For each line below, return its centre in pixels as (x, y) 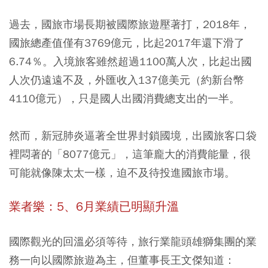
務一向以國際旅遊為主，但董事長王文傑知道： (122, 260)
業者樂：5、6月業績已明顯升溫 (94, 207)
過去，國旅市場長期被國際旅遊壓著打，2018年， (130, 24)
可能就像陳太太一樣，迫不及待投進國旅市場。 (122, 173)
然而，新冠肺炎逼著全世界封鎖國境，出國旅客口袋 (133, 135)
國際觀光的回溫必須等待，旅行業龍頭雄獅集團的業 (133, 241)
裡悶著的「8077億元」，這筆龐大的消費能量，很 (130, 154)
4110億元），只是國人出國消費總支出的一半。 (124, 98)
